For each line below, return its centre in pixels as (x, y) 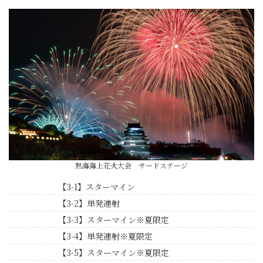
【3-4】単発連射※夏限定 (105, 236)
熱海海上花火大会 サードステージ (131, 166)
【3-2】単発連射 (89, 203)
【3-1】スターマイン (96, 187)
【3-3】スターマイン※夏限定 (113, 220)
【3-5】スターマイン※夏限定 (113, 253)
